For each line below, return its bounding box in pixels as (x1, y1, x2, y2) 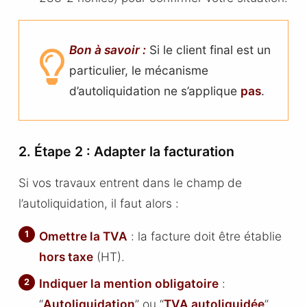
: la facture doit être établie (127, 228, 282, 243)
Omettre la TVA (39, 228, 128, 243)
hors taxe (39, 249, 94, 264)
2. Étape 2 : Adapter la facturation (18, 143, 234, 160)
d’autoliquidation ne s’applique (69, 83, 241, 98)
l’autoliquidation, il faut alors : (18, 196, 179, 211)
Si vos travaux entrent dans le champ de (18, 175, 242, 191)
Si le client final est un (146, 42, 271, 57)
